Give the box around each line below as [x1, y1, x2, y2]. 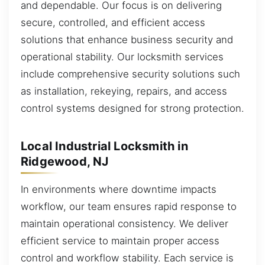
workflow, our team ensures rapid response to [21, 201, 237, 213]
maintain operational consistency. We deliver [21, 218, 228, 230]
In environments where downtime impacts [21, 183, 216, 196]
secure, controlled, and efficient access [21, 17, 205, 29]
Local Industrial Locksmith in [21, 138, 188, 153]
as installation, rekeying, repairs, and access [21, 85, 227, 98]
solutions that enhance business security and [21, 34, 233, 46]
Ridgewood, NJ [21, 154, 109, 169]
